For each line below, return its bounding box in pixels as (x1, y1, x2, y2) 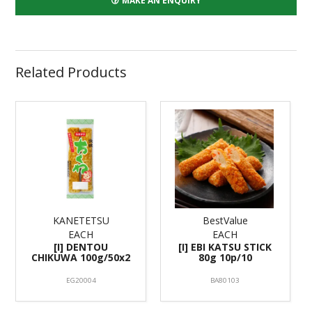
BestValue (202, 213, 248, 227)
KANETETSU (52, 213, 109, 227)
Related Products (15, 63, 127, 82)
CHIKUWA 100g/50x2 (31, 250, 131, 264)
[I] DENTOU (54, 240, 109, 253)
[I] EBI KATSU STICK (178, 240, 272, 253)
